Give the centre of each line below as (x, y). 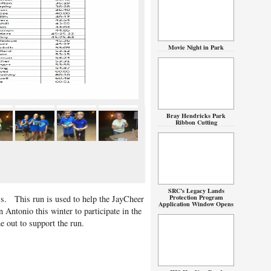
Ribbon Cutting (196, 122)
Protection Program (196, 197)
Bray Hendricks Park (196, 116)
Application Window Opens (196, 204)
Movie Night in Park (196, 47)
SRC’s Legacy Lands (196, 191)
